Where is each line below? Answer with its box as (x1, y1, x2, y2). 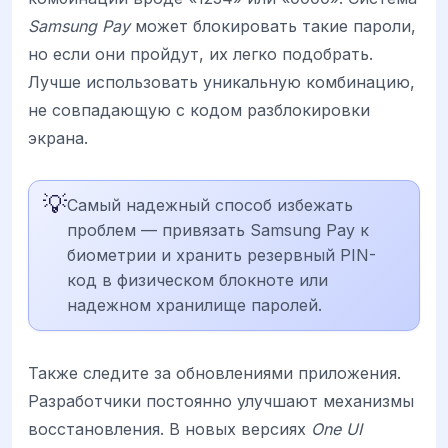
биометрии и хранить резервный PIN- (67, 245, 376, 266)
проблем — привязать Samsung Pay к (67, 220, 369, 241)
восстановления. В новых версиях (28, 419, 311, 440)
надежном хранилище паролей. (67, 295, 322, 316)
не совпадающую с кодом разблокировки (28, 100, 370, 121)
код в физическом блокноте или (67, 270, 328, 291)
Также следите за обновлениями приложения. (28, 363, 401, 384)
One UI (311, 419, 362, 440)
